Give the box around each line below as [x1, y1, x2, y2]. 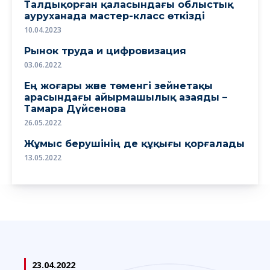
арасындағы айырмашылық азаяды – [24, 91, 227, 103]
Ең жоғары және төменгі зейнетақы [24, 80, 213, 92]
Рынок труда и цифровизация [24, 45, 186, 57]
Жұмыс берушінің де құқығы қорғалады [24, 137, 245, 149]
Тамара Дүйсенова [24, 102, 126, 115]
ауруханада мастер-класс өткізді [24, 10, 205, 22]
